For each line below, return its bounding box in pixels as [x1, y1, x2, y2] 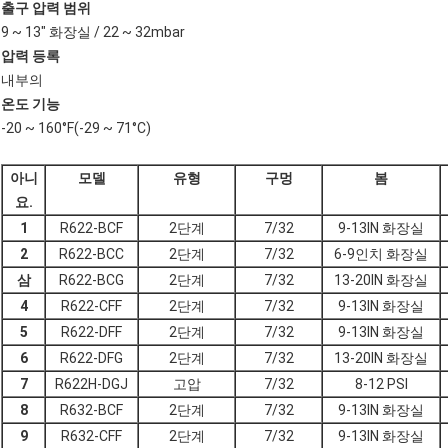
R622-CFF [61, 298, 122, 315]
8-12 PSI [354, 376, 408, 393]
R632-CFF [61, 428, 122, 445]
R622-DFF [61, 324, 122, 341]
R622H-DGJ [55, 376, 128, 393]
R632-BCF [60, 402, 123, 419]
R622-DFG [60, 350, 123, 367]
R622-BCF [60, 220, 123, 237]
